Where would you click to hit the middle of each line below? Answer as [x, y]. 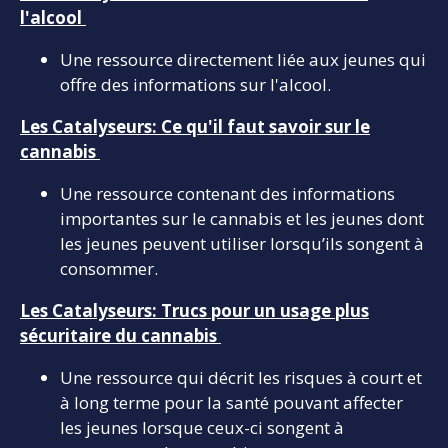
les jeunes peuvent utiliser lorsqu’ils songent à [242, 243]
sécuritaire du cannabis [120, 335]
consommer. [109, 268]
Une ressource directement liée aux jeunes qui [243, 59]
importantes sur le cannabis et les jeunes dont [242, 218]
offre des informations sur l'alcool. [197, 84]
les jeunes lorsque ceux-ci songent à [202, 427]
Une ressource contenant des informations [227, 193]
